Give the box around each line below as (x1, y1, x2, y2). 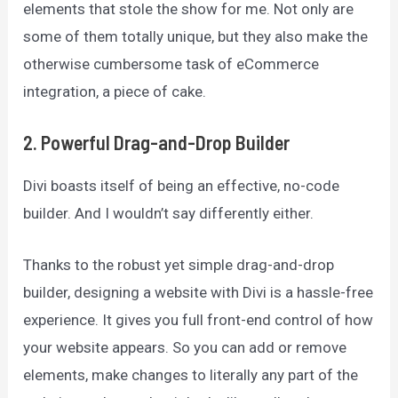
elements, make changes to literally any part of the (23, 366, 359, 385)
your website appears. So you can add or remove (23, 338, 347, 357)
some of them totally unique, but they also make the (23, 27, 369, 45)
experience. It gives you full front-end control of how (23, 311, 374, 330)
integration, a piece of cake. (23, 82, 211, 100)
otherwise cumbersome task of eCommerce (23, 54, 320, 73)
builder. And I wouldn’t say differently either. (23, 204, 314, 222)
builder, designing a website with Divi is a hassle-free (23, 283, 374, 302)
